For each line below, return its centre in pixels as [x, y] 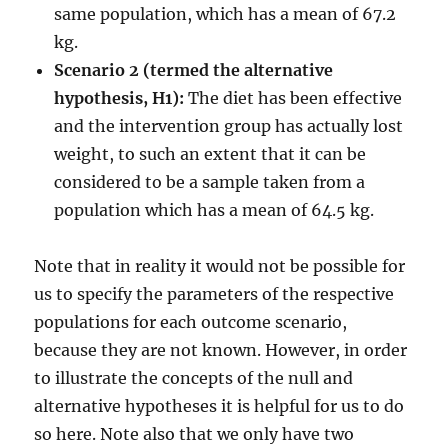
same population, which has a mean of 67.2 [225, 14]
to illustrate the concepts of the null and [194, 378]
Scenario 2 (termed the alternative [194, 70]
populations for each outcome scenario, [191, 322]
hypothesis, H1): [119, 98]
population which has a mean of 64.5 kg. [214, 210]
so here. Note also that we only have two [194, 434]
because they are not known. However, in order [221, 350]
